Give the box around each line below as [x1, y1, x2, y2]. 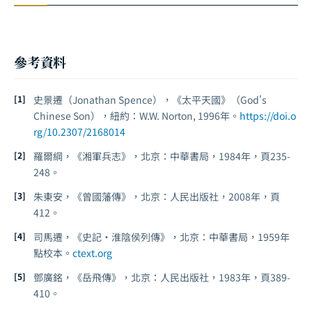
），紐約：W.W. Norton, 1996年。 [91, 108, 240, 123]
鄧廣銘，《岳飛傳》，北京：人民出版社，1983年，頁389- [33, 270, 290, 284]
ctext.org [72, 245, 112, 260]
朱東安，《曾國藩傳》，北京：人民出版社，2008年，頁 [33, 189, 280, 203]
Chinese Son [33, 108, 91, 123]
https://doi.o [240, 108, 296, 123]
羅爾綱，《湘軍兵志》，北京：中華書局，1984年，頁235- [33, 148, 290, 163]
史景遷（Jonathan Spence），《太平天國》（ [33, 92, 240, 107]
